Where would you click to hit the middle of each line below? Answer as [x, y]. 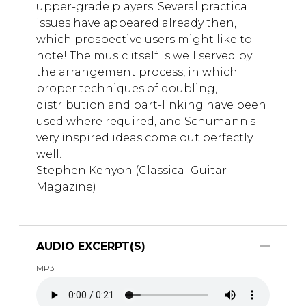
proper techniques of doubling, [127, 88]
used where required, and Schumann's [146, 121]
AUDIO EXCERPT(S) [91, 246]
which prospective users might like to [144, 39]
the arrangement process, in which [137, 72]
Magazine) [66, 186]
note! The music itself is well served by [144, 55]
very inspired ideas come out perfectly [144, 137]
